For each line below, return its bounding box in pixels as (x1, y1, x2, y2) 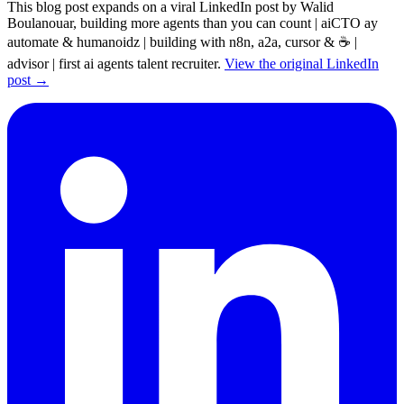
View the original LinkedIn (225, 55, 379, 71)
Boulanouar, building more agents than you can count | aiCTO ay (7, 14, 378, 31)
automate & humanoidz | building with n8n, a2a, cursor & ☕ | (7, 33, 357, 50)
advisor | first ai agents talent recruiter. (7, 55, 225, 71)
